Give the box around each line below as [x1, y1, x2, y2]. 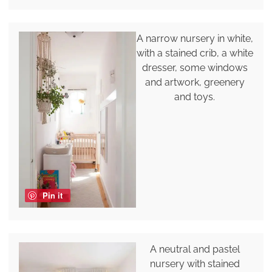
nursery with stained [149, 258, 240, 270]
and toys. [174, 91, 216, 103]
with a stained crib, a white [136, 47, 253, 59]
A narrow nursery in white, [136, 33, 253, 45]
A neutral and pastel [149, 243, 240, 256]
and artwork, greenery [144, 76, 245, 89]
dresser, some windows [141, 62, 248, 74]
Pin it [42, 189, 63, 202]
